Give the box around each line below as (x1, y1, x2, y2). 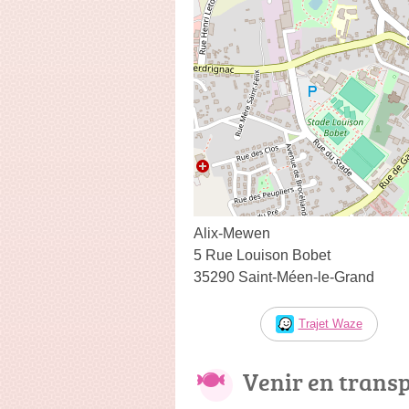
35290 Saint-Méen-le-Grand (194, 268, 374, 285)
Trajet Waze (298, 316, 362, 330)
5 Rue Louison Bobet (194, 246, 330, 263)
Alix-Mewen (194, 225, 270, 241)
